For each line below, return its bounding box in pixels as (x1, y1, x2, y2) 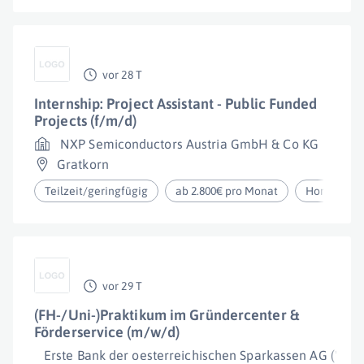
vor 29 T (102, 279, 142, 292)
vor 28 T (102, 68, 142, 81)
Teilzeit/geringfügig (45, 184, 148, 197)
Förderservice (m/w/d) (34, 323, 180, 340)
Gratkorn (57, 157, 109, 171)
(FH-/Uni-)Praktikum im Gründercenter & (34, 306, 299, 323)
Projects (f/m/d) (34, 112, 137, 129)
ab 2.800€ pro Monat (175, 184, 279, 197)
